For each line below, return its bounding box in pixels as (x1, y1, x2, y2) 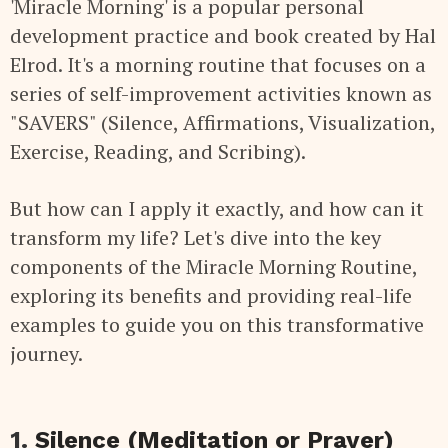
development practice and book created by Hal (10, 21, 436, 49)
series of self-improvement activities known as (10, 79, 432, 107)
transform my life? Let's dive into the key (10, 223, 381, 251)
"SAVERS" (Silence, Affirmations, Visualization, (10, 108, 435, 136)
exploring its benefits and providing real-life (10, 281, 412, 309)
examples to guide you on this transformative (10, 310, 424, 338)
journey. (10, 339, 83, 367)
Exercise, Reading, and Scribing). (10, 137, 306, 165)
